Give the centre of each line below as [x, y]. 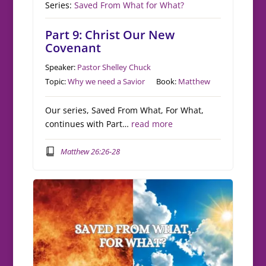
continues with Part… [88, 124]
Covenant [73, 48]
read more [152, 124]
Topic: [57, 82]
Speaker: [61, 67]
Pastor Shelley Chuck [114, 67]
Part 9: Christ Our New [110, 35]
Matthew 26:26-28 [90, 151]
